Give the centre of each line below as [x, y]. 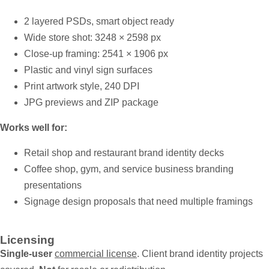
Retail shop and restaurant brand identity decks [124, 153]
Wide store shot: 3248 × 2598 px [92, 38]
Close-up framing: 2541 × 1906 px [96, 54]
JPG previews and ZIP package [91, 103]
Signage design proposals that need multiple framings [138, 202]
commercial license [96, 254]
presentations [53, 186]
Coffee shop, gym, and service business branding [129, 169]
